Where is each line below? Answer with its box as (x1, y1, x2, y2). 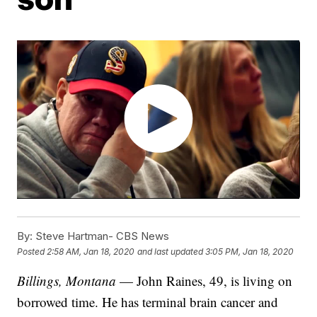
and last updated (137, 246, 204, 257)
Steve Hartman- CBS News (33, 229, 170, 243)
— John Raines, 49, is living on (116, 272, 293, 290)
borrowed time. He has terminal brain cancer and (17, 293, 279, 311)
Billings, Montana (17, 272, 117, 290)
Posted (17, 246, 47, 257)
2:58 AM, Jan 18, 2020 (47, 246, 135, 257)
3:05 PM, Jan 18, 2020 (205, 246, 294, 257)
